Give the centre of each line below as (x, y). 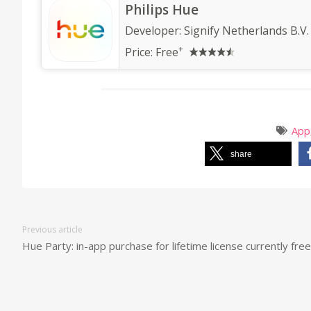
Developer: (154, 31)
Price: (140, 52)
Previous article (52, 230)
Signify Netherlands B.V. (246, 31)
